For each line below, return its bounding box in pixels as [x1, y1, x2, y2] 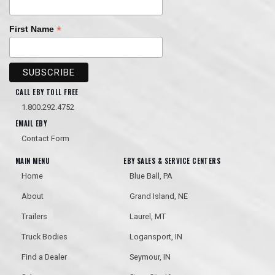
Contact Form [21, 134, 69, 144]
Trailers [21, 212, 47, 222]
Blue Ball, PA [130, 171, 173, 181]
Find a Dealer [21, 252, 67, 262]
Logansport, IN [130, 232, 183, 242]
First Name [9, 24, 56, 34]
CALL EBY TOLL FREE [15, 87, 79, 98]
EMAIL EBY [15, 118, 47, 129]
